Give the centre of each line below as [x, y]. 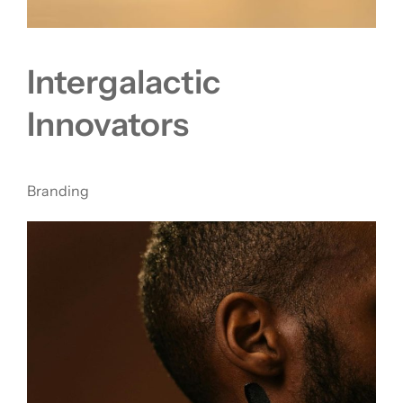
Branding [58, 191]
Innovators [108, 124]
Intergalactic [124, 81]
